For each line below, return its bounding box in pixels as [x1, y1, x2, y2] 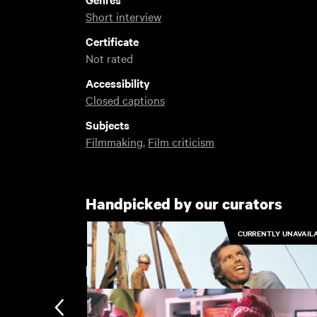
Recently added [85, 260, 194, 281]
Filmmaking [85, 133, 143, 149]
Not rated [85, 50, 133, 66]
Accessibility [85, 74, 150, 91]
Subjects [85, 116, 129, 132]
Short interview [85, 8, 161, 24]
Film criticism [147, 133, 214, 149]
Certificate [85, 33, 139, 49]
